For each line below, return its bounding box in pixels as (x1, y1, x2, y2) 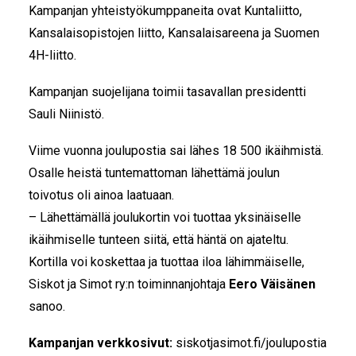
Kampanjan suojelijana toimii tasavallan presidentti (29, 84, 306, 99)
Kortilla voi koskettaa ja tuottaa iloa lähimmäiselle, (29, 254, 304, 269)
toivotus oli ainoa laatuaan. (29, 188, 174, 203)
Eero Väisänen (229, 277, 315, 292)
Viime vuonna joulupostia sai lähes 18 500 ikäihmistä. (29, 143, 323, 158)
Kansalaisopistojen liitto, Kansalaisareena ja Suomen (29, 25, 319, 41)
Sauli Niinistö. (29, 106, 104, 122)
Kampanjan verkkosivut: (29, 335, 172, 350)
